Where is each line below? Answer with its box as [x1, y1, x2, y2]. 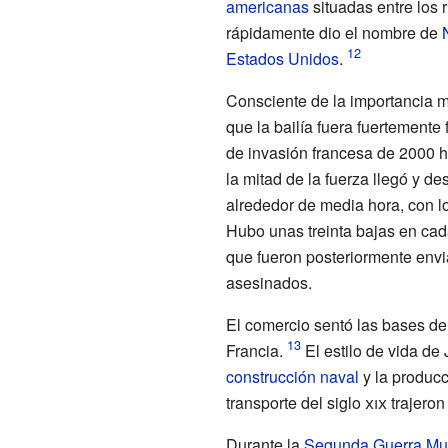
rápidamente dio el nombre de [225, 20, 442, 44]
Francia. [225, 338, 283, 362]
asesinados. [225, 270, 312, 294]
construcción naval [225, 364, 359, 388]
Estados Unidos [225, 46, 339, 70]
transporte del [225, 390, 327, 414]
